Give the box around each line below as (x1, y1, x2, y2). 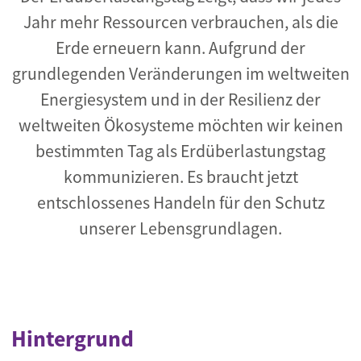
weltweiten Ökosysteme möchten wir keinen (18, 114, 343, 136)
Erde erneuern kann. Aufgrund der (56, 37, 305, 59)
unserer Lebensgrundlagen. (79, 218, 282, 239)
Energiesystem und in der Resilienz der (40, 89, 321, 110)
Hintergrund (11, 325, 134, 353)
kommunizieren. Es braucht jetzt (63, 166, 298, 188)
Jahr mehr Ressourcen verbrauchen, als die (23, 11, 338, 33)
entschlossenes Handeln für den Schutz (36, 192, 325, 214)
